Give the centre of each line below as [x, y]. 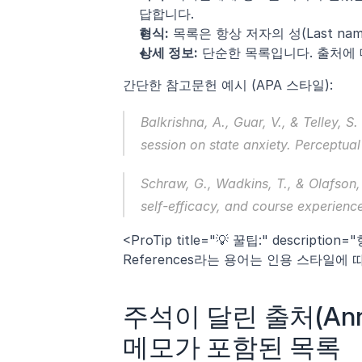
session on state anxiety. [218, 144]
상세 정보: [168, 52]
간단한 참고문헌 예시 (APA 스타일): [228, 84]
